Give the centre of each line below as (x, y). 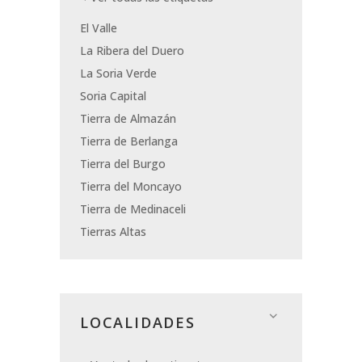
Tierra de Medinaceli (133, 209)
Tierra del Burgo (123, 164)
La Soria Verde (118, 74)
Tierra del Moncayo (131, 187)
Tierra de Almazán (128, 119)
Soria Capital (113, 96)
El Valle (99, 28)
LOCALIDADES (138, 323)
